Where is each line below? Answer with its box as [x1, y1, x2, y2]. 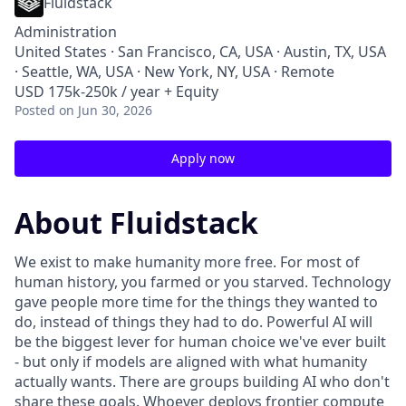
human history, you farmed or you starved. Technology [14, 272, 391, 293]
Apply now [171, 150, 235, 167]
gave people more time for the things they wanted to [14, 292, 378, 313]
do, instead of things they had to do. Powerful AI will [14, 312, 372, 333]
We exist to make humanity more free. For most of [14, 252, 360, 273]
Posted [14, 101, 55, 119]
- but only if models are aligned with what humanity [14, 352, 367, 372]
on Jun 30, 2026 [59, 101, 152, 119]
